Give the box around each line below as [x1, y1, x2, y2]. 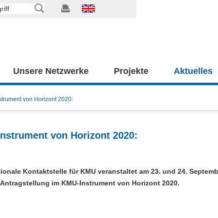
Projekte [114, 66, 148, 76]
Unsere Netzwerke [13, 66, 89, 76]
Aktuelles [174, 66, 213, 76]
